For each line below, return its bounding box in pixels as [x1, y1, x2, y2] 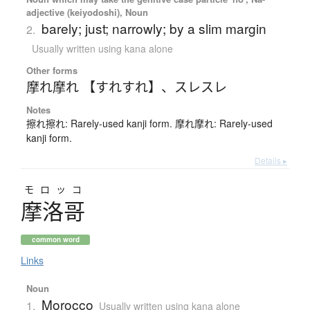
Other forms [26, 64, 77, 77]
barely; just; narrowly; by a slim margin [41, 19, 266, 38]
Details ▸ [255, 154, 287, 167]
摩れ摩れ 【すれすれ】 [26, 77, 161, 96]
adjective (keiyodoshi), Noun [26, 6, 148, 19]
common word [31, 235, 80, 245]
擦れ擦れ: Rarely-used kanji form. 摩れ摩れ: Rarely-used [26, 116, 273, 131]
